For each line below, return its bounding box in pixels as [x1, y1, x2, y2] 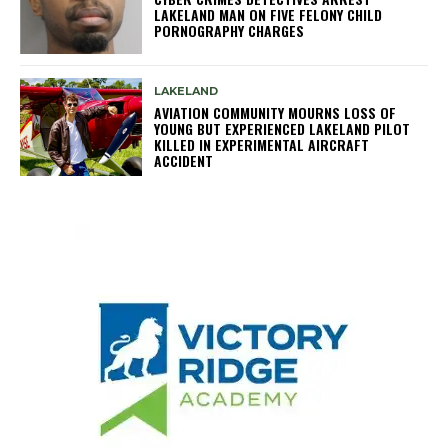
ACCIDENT [154, 149, 214, 171]
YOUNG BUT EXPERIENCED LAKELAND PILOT [154, 117, 411, 139]
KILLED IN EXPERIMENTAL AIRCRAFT [154, 133, 370, 155]
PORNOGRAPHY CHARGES [154, 20, 305, 42]
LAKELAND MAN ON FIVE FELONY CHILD [154, 4, 383, 26]
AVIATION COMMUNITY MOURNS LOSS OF [154, 101, 397, 123]
